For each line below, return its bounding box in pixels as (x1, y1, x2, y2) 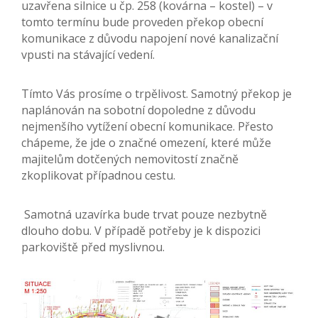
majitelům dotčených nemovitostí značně (21, 151, 238, 168)
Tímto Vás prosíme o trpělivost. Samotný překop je (21, 86, 292, 102)
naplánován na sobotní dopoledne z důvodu (21, 102, 256, 119)
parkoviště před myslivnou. (21, 239, 165, 256)
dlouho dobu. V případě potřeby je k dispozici (21, 223, 261, 239)
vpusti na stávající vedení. (21, 47, 155, 63)
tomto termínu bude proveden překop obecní (21, 14, 263, 31)
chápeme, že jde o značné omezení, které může (21, 135, 271, 151)
